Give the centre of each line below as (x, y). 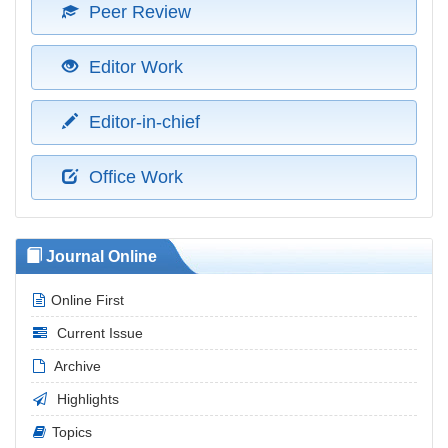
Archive (76, 366)
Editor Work (136, 67)
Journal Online (99, 256)
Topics (72, 432)
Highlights (86, 399)
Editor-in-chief (144, 122)
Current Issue (98, 333)
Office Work (136, 177)
